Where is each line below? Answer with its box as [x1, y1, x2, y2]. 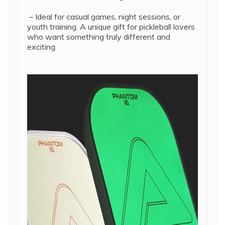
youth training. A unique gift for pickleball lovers [27, 22, 195, 32]
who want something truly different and [27, 32, 170, 42]
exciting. [27, 42, 57, 52]
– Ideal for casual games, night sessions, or [27, 12, 180, 22]
